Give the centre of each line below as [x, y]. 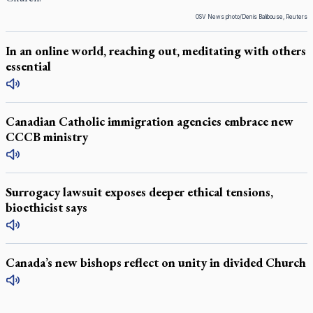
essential [28, 66]
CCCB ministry [47, 137]
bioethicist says [46, 207]
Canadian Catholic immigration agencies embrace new [150, 121]
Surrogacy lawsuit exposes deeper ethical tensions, [139, 192]
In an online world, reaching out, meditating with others [156, 51]
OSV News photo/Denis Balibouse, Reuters [252, 17]
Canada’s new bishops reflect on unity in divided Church [156, 262]
